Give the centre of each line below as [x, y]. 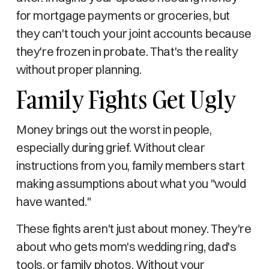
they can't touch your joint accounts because [134, 33]
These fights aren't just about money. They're [134, 228]
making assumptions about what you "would [131, 183]
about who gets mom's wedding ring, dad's [126, 246]
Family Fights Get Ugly [126, 99]
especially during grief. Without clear [110, 147]
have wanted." [53, 201]
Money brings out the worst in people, [114, 129]
